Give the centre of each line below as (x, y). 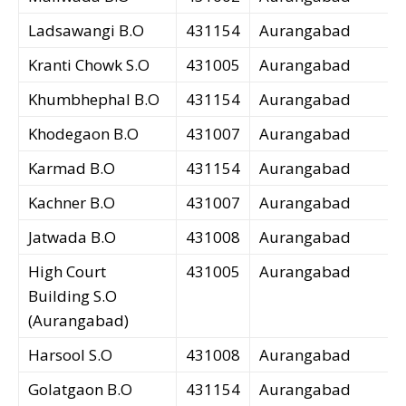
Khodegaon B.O (83, 134)
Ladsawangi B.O (86, 31)
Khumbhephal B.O (94, 100)
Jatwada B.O (72, 237)
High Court (67, 272)
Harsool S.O (70, 355)
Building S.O (72, 296)
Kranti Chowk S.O (89, 65)
